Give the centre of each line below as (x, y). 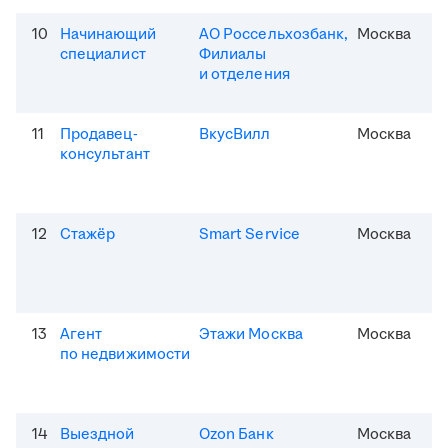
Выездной (97, 435)
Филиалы (233, 55)
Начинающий (108, 35)
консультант (105, 155)
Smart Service (249, 235)
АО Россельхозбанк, (274, 35)
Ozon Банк (236, 435)
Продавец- (99, 135)
